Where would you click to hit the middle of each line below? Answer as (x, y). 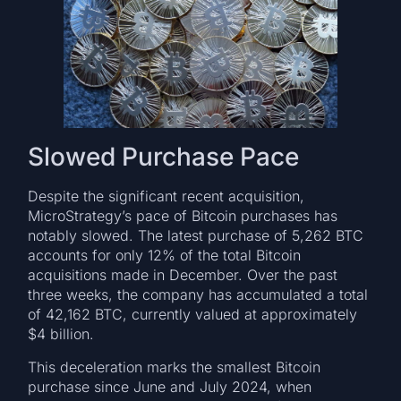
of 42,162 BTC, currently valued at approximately (193, 315)
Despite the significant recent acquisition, (166, 196)
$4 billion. (61, 334)
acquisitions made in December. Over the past (183, 275)
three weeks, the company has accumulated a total (198, 295)
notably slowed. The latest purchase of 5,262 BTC (196, 236)
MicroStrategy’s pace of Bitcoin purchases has (183, 216)
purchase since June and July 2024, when (170, 386)
